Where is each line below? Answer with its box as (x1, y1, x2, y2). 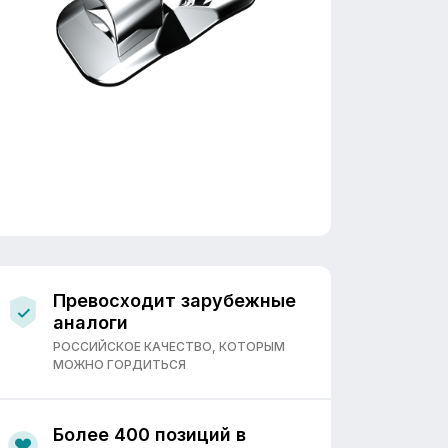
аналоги (53, 312, 128, 333)
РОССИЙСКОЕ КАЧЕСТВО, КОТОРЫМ (53, 339, 285, 354)
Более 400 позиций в (53, 424, 246, 445)
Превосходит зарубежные (53, 290, 296, 311)
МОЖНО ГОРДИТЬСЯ (53, 357, 186, 372)
